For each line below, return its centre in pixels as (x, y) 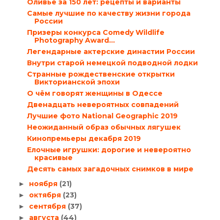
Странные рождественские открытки (101, 74)
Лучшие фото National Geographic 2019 (102, 116)
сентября (48, 206)
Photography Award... (74, 41)
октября (46, 195)
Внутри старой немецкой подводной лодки (112, 63)
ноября (44, 184)
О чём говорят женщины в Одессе (95, 94)
